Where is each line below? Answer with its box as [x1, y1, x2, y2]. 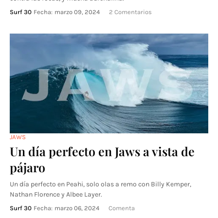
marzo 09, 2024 [54, 8, 100, 16]
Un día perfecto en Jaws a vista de [10, 143, 195, 159]
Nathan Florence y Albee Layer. [10, 190, 102, 199]
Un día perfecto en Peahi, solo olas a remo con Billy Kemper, [10, 180, 191, 188]
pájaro [10, 159, 45, 175]
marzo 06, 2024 [54, 204, 99, 212]
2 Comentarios [109, 8, 152, 16]
